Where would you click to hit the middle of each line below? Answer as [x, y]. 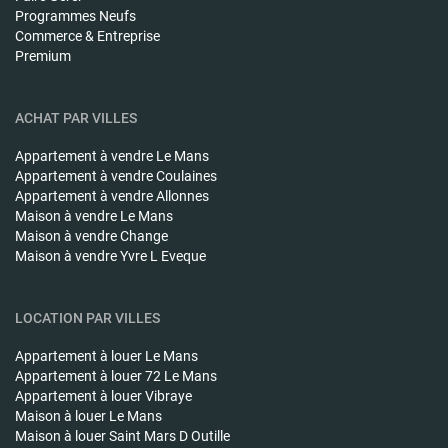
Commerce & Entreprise [87, 35]
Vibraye [168, 395]
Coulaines [186, 175]
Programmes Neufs [75, 15]
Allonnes [182, 195]
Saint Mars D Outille [169, 435]
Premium [43, 55]
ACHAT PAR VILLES [76, 117]
